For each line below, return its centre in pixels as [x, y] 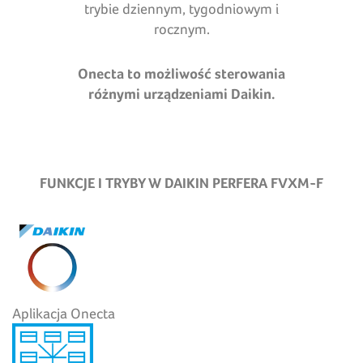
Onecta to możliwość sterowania [181, 73]
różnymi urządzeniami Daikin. [181, 93]
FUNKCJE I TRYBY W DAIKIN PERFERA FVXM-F [181, 182]
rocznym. [181, 28]
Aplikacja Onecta [64, 313]
